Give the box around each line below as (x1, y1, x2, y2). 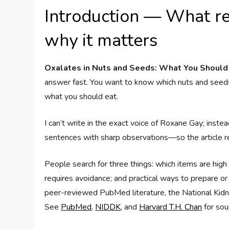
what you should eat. (44, 90, 119, 102)
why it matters (44, 28, 158, 52)
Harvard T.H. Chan (139, 201, 202, 213)
